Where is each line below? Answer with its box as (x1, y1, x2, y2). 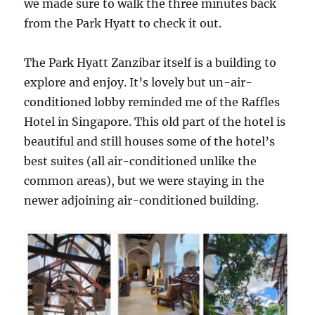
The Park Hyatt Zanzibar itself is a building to (24, 55, 277, 70)
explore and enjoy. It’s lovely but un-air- (24, 75, 253, 89)
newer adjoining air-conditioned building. (24, 193, 259, 207)
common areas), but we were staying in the (24, 173, 265, 188)
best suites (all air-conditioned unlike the (24, 153, 257, 168)
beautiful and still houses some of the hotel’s (24, 134, 276, 148)
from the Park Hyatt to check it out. (24, 15, 222, 30)
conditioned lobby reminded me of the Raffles (24, 94, 281, 109)
